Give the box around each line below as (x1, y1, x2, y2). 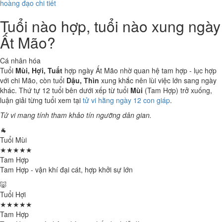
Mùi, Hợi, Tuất (15, 65, 62, 75)
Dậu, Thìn (66, 75, 99, 85)
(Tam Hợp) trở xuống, (143, 85, 212, 95)
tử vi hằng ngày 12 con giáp (83, 95, 170, 105)
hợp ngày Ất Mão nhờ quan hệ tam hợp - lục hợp (62, 65, 217, 75)
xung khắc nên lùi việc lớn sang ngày (99, 75, 217, 85)
